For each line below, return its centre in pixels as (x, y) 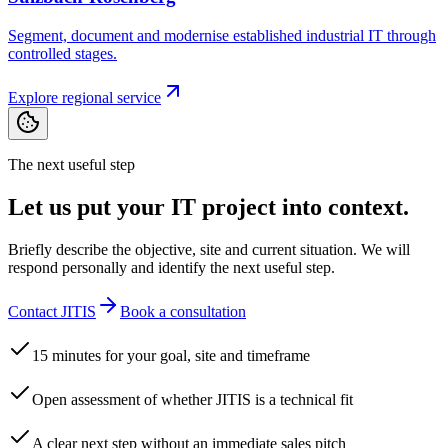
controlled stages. (62, 53)
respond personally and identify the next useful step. (171, 267)
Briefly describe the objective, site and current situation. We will (209, 249)
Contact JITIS (52, 311)
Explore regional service (84, 97)
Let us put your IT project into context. (208, 206)
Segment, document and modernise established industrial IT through (222, 35)
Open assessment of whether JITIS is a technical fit (192, 399)
